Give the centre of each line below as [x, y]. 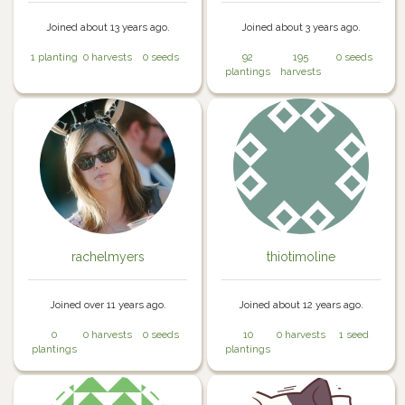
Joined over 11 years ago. [108, 304]
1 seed [354, 334]
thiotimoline [301, 256]
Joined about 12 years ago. [301, 304]
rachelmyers [108, 256]
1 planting [55, 57]
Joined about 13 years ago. [108, 28]
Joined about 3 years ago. [301, 28]
